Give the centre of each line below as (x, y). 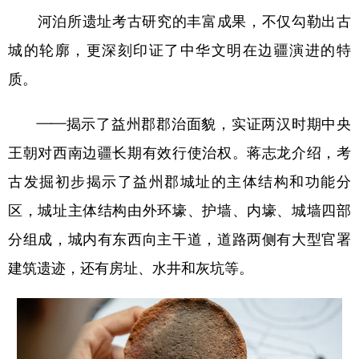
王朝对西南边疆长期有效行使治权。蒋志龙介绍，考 (179, 152)
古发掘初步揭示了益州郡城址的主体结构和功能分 (179, 181)
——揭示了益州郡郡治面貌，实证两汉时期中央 (179, 123)
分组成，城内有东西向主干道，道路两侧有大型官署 (179, 238)
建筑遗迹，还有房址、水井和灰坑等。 (131, 267)
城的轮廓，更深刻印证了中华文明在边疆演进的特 (179, 49)
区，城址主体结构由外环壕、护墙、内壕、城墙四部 (179, 210)
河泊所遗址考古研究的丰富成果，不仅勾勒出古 (179, 20)
